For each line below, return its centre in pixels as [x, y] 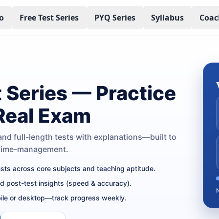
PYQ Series [115, 17]
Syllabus [167, 17]
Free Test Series [49, 17]
